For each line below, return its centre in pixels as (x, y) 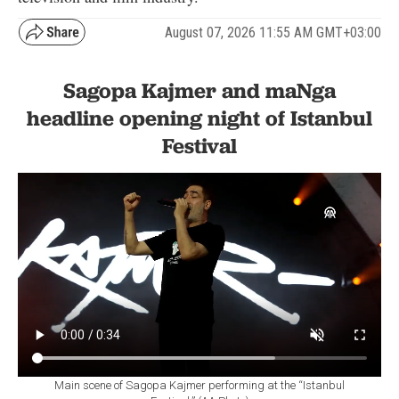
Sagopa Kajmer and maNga (199, 91)
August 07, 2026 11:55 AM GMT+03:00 (273, 32)
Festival (199, 146)
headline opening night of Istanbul (199, 118)
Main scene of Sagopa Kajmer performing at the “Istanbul (199, 385)
